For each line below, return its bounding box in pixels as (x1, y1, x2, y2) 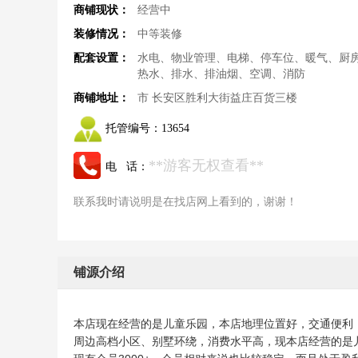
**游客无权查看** (149, 157, 264, 173)
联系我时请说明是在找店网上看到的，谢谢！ (74, 196, 297, 208)
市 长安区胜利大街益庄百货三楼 (137, 92, 297, 104)
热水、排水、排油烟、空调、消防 (137, 68, 305, 80)
